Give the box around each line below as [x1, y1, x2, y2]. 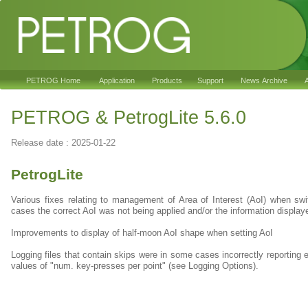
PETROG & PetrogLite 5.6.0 [11, 107, 246, 128]
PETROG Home [26, 76, 80, 85]
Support [197, 76, 223, 85]
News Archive [240, 76, 287, 85]
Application [98, 76, 135, 85]
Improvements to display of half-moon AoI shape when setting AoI [11, 228, 273, 238]
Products [152, 76, 182, 85]
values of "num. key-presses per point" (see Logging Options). [11, 261, 258, 271]
